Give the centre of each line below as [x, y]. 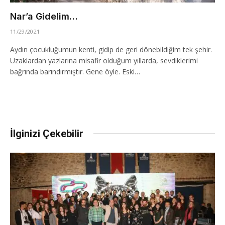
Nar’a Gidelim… [44, 16]
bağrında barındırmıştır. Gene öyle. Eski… [75, 71]
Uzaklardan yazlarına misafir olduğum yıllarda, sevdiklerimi [104, 60]
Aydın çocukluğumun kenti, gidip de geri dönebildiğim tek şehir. [111, 49]
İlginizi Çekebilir [47, 133]
